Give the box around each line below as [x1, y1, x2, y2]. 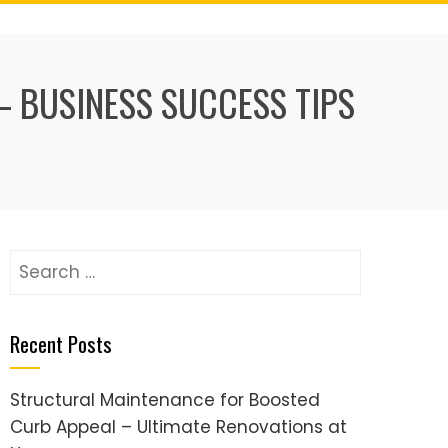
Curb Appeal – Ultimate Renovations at [10, 415, 347, 439]
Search [9, 250, 70, 274]
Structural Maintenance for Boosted [10, 388, 320, 412]
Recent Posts [10, 328, 112, 359]
